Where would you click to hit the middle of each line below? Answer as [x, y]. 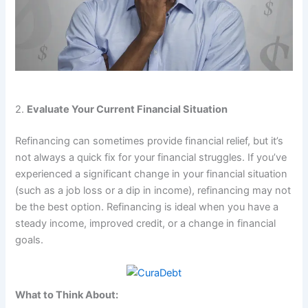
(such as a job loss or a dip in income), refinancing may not [153, 190]
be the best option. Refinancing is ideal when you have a [147, 207]
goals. [30, 240]
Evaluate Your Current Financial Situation [128, 109]
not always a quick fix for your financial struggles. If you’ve [151, 157]
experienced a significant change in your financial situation [152, 174]
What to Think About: [67, 295]
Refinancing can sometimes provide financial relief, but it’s [150, 141]
